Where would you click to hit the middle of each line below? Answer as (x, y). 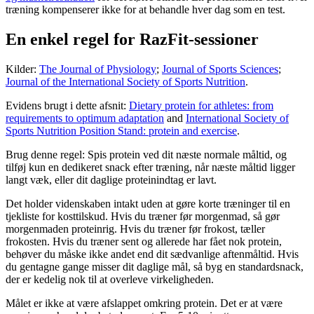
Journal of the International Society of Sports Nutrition (125, 81)
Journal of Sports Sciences (220, 69)
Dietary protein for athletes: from (201, 105)
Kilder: (22, 69)
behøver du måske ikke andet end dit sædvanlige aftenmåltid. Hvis (152, 254)
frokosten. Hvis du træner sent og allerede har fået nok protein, (144, 241)
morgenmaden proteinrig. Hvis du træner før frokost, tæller (135, 228)
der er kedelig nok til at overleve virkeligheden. (110, 279)
